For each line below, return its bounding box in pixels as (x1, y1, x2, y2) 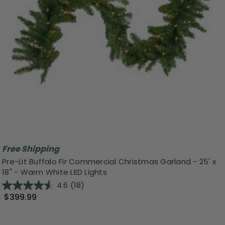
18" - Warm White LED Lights (2, 167, 107, 178)
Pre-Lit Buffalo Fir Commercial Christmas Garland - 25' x (2, 156, 216, 167)
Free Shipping (2, 143, 59, 155)
